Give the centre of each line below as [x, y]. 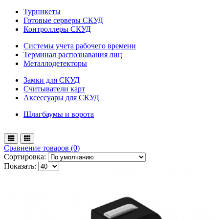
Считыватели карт [54, 88]
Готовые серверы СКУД [63, 20]
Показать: [20, 166]
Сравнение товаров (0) [42, 148]
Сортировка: [25, 156]
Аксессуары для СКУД [61, 97]
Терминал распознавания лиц [73, 54]
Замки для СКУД [52, 80]
